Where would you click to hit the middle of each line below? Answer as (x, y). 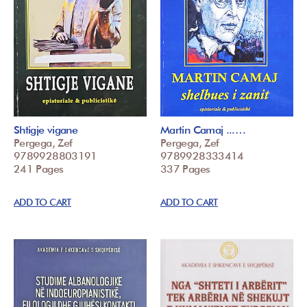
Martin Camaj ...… (203, 130)
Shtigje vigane (46, 130)
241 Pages (39, 169)
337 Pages (185, 169)
